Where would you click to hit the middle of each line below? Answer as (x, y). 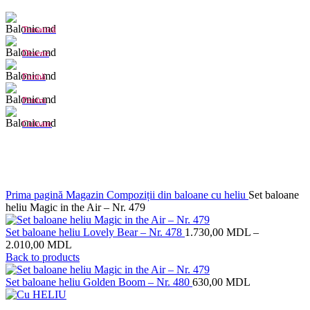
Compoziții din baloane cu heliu (177, 195)
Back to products (43, 257)
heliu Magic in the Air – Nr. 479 (75, 207)
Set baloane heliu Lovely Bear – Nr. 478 (95, 232)
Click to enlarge (40, 182)
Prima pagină (36, 195)
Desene (36, 53)
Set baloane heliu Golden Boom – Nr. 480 (99, 282)
